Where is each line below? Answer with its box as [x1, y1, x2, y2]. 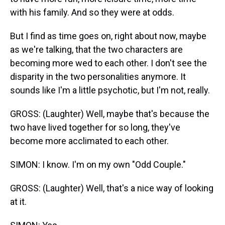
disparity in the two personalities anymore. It [10, 71, 186, 82]
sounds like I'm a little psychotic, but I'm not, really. [10, 85, 210, 95]
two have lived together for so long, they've [10, 122, 180, 133]
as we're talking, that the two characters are [10, 44, 183, 55]
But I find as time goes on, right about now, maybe [10, 31, 206, 41]
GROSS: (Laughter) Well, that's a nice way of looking [10, 183, 213, 193]
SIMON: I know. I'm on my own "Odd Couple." [10, 159, 186, 170]
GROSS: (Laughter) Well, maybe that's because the [10, 108, 209, 119]
